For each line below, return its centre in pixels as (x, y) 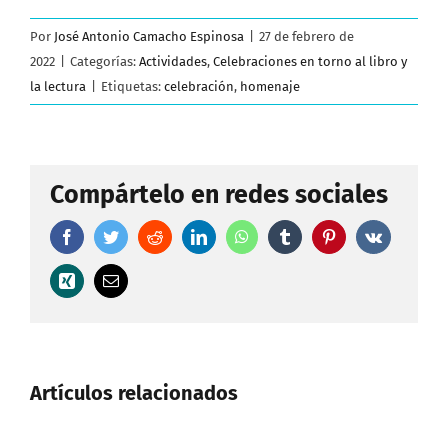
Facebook (105, 235)
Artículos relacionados (134, 392)
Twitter (140, 235)
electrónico (152, 295)
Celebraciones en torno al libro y (310, 61)
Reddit (183, 235)
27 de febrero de (306, 36)
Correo (140, 279)
